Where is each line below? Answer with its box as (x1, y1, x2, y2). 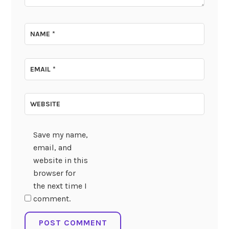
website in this (33, 155, 88, 165)
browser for (33, 168, 76, 178)
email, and (33, 142, 72, 152)
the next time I (33, 180, 87, 191)
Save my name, (33, 129, 88, 140)
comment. (33, 193, 71, 203)
